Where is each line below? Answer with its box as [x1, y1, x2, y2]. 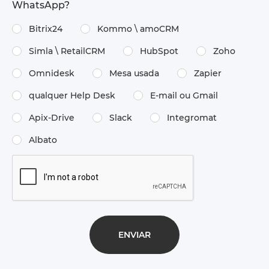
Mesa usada [109, 68, 159, 79]
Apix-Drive [29, 112, 74, 123]
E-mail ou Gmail [150, 90, 218, 101]
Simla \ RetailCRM [29, 46, 105, 56]
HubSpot [140, 46, 178, 56]
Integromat [167, 112, 217, 123]
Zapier [194, 68, 222, 79]
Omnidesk [29, 68, 74, 79]
